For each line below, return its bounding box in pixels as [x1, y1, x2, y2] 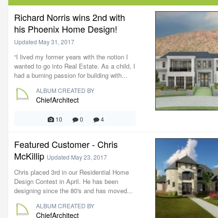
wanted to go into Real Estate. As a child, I [14, 61, 135, 71]
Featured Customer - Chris [14, 138, 118, 150]
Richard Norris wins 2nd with [14, 11, 125, 23]
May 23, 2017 [71, 153, 107, 161]
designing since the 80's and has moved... [14, 186, 133, 195]
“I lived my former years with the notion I [14, 52, 128, 61]
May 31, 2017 [38, 37, 74, 46]
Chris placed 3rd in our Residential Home [14, 167, 129, 177]
